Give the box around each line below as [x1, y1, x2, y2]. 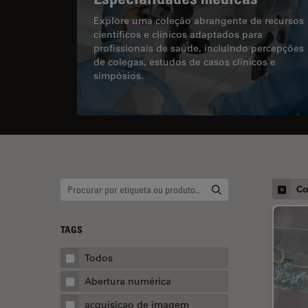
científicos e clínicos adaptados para [93, 27, 263, 41]
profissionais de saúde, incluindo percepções [93, 41, 304, 54]
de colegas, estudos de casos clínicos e [93, 55, 276, 68]
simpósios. [93, 69, 146, 82]
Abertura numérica [85, 274, 171, 287]
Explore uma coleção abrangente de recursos [93, 14, 304, 27]
